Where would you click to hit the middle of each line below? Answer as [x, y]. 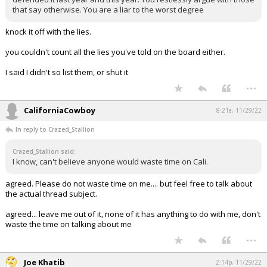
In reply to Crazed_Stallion [55, 130]
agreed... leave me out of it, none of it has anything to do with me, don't [133, 214]
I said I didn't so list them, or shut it [67, 72]
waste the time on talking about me [69, 224]
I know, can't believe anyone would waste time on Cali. [110, 162]
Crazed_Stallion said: [44, 152]
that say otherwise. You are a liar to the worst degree [108, 10]
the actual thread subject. [51, 194]
